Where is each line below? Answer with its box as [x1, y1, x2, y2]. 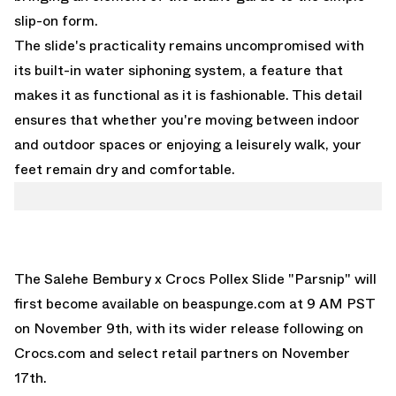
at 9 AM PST [289, 293, 375, 314]
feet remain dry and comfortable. [14, 158, 235, 179]
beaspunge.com [182, 293, 289, 314]
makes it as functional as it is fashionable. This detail [14, 84, 362, 105]
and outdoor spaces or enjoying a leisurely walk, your [14, 133, 362, 155]
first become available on [14, 293, 182, 314]
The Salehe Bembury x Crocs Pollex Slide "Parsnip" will [14, 268, 377, 289]
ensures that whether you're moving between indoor [14, 109, 360, 130]
